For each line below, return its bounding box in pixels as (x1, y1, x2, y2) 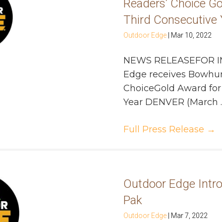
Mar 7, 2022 (171, 212, 208, 220)
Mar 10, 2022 (171, 31, 212, 40)
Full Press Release (123, 124, 207, 135)
